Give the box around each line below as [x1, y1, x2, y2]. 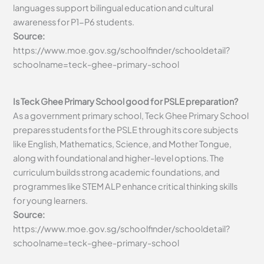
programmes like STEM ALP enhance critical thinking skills [13, 180, 238, 192]
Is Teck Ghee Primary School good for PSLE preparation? [13, 95, 241, 107]
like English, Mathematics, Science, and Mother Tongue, [13, 138, 232, 149]
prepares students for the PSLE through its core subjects [13, 124, 239, 135]
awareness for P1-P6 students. [13, 16, 135, 28]
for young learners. [13, 194, 88, 206]
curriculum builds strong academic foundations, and [13, 166, 220, 177]
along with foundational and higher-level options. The [13, 152, 225, 163]
